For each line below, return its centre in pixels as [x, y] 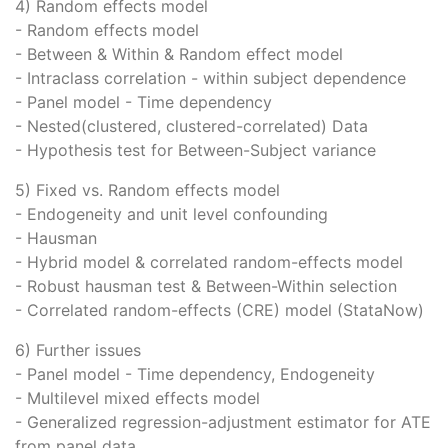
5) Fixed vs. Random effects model [147, 190]
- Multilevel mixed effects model [137, 398]
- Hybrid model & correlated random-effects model [209, 262]
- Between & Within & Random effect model [179, 54]
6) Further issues [78, 350]
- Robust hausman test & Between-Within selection [206, 286]
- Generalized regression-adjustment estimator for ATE [223, 422]
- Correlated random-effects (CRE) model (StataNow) [219, 310]
